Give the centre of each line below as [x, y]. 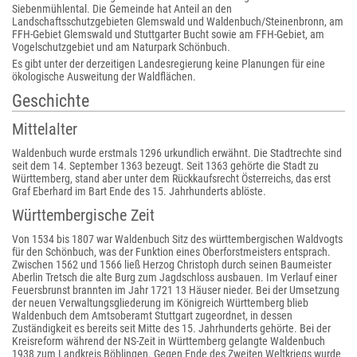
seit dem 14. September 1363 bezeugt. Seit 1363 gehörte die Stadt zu [165, 166]
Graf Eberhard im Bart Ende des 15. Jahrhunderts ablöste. [139, 191]
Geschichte [51, 101]
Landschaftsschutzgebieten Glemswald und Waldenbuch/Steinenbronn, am [178, 22]
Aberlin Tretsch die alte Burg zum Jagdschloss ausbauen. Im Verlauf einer [175, 277]
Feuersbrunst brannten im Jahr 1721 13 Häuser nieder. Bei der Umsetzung [176, 290]
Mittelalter [45, 129]
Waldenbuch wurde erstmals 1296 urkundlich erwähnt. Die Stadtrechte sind [177, 153]
